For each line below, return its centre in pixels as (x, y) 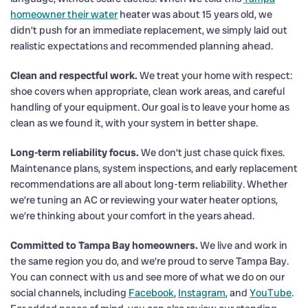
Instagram (202, 293)
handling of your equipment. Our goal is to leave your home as (150, 107)
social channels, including (69, 293)
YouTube (271, 293)
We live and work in (243, 245)
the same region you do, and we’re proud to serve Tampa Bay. (150, 261)
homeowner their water (64, 14)
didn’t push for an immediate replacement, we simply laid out (149, 30)
